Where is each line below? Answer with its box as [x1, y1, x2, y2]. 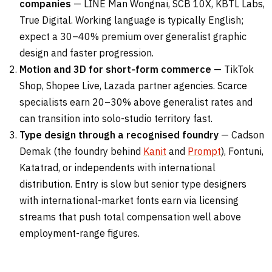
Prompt [188, 145, 221, 158]
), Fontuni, [221, 145, 263, 158]
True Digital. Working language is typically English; [19, 14, 243, 27]
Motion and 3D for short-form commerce [19, 63, 211, 76]
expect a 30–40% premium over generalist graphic [19, 30, 246, 43]
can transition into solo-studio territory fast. [19, 112, 212, 125]
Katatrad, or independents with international [19, 161, 216, 174]
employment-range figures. [19, 227, 140, 240]
